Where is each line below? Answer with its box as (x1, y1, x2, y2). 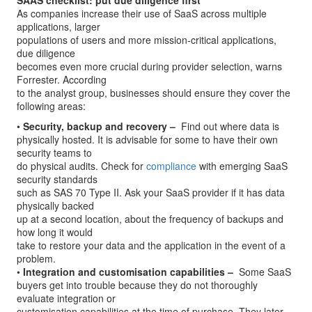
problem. (17, 251, 56, 265)
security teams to (17, 146, 92, 159)
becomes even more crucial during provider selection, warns (17, 59, 282, 73)
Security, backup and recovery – (23, 119, 175, 133)
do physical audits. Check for (17, 159, 146, 173)
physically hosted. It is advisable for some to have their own (17, 132, 278, 146)
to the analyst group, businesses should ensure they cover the (17, 86, 290, 100)
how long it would (17, 225, 93, 239)
